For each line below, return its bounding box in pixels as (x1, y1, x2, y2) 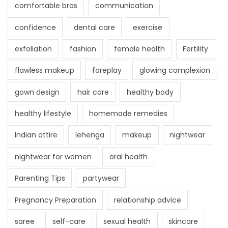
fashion (69, 43, 96, 54)
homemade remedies (89, 108, 167, 119)
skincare (168, 216, 198, 226)
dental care (73, 22, 115, 33)
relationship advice (113, 194, 181, 205)
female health (113, 43, 165, 54)
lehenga (75, 130, 104, 140)
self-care (52, 216, 85, 226)
